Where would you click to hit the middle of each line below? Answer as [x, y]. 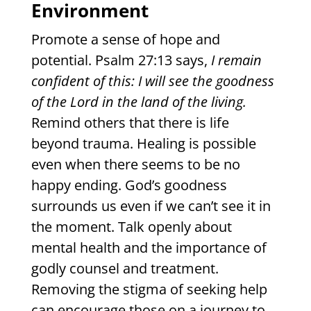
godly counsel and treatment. [125, 269]
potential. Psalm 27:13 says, [121, 60]
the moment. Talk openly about [131, 227]
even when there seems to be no [135, 165]
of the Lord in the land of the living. [138, 102]
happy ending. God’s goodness [129, 185]
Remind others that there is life [130, 123]
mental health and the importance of [149, 248]
